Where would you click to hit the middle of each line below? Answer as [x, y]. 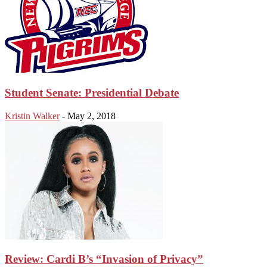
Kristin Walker [32, 116]
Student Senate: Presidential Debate [92, 93]
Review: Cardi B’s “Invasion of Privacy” [104, 259]
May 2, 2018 [91, 116]
